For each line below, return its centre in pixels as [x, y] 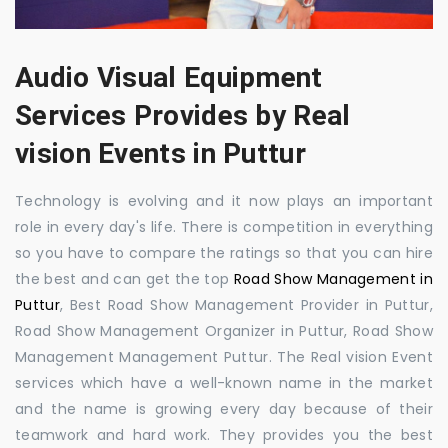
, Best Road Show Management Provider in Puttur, [246, 304]
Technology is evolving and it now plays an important [224, 200]
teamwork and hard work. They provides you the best [224, 434]
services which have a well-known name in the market [224, 382]
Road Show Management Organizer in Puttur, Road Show [224, 330]
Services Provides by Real [183, 115]
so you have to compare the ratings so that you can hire [224, 252]
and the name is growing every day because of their [224, 408]
